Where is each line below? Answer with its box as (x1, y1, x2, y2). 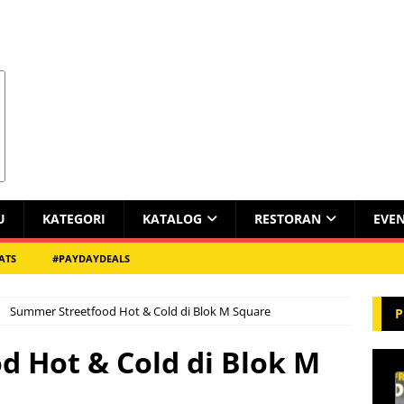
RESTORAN (254, 210, 321, 227)
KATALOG (142, 210, 202, 227)
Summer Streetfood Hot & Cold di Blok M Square (10, 303, 271, 319)
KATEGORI (42, 210, 106, 227)
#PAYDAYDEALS (52, 252, 130, 265)
